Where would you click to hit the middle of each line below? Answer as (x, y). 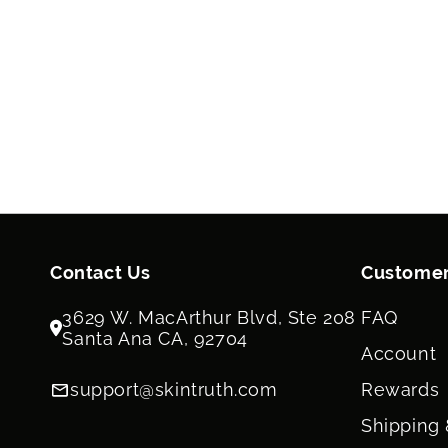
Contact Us (100, 272)
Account (399, 353)
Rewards (400, 389)
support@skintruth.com (174, 389)
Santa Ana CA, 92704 (155, 338)
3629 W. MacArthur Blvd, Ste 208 (209, 317)
